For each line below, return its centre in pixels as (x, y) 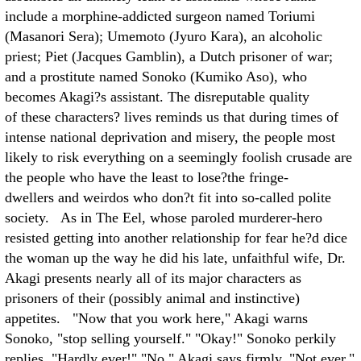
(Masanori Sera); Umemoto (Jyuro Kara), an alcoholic (164, 36)
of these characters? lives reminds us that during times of (172, 117)
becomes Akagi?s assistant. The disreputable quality (157, 97)
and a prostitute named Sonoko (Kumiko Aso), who (156, 77)
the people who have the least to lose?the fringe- (147, 177)
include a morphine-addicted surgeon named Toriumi (160, 16)
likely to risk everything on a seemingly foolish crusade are (178, 157)
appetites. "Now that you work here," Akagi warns (156, 318)
